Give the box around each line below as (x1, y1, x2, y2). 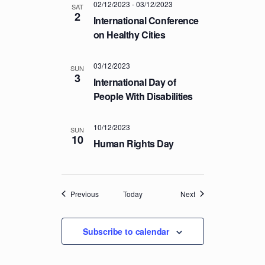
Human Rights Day (93, 136, 174, 150)
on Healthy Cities (93, 27, 166, 41)
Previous (70, 188, 99, 199)
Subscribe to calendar (82, 225, 170, 237)
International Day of (93, 75, 176, 89)
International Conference (93, 13, 199, 27)
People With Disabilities (93, 89, 193, 103)
